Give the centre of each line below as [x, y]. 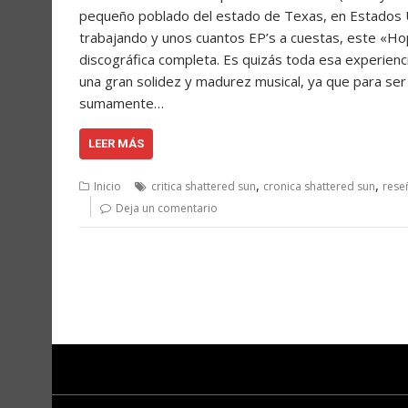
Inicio [107, 187]
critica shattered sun [204, 187]
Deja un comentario [167, 209]
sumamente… [122, 103]
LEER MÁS [116, 144]
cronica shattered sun [319, 187]
